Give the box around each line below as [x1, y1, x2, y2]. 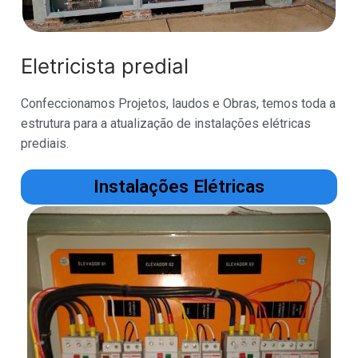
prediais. [21, 135, 69, 151]
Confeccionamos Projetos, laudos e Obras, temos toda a [21, 95, 336, 111]
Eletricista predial [21, 53, 189, 78]
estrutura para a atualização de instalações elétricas [21, 115, 311, 131]
